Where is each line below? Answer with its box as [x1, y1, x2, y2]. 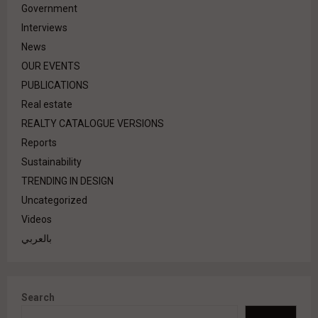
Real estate [21, 99, 72, 111]
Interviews [21, 22, 67, 34]
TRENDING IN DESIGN [21, 175, 114, 187]
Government [21, 3, 77, 15]
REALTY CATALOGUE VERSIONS [21, 118, 164, 130]
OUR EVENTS [21, 60, 80, 72]
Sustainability [21, 156, 82, 168]
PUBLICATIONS [21, 79, 89, 92]
